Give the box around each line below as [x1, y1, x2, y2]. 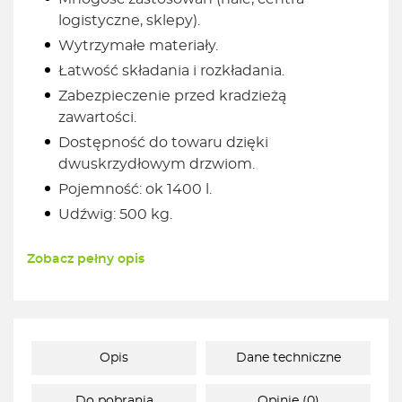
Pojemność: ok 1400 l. [58, 182, 212, 197]
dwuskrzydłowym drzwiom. [58, 157, 255, 172]
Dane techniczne [235, 352, 341, 365]
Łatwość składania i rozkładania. [58, 64, 284, 79]
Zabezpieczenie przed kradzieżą [58, 89, 286, 104]
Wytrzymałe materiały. [58, 39, 218, 54]
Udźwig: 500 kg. [58, 207, 172, 223]
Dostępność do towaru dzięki [58, 135, 268, 151]
